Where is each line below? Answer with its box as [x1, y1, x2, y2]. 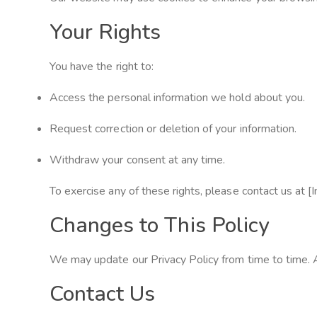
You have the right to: [50, 58, 154, 74]
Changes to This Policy [50, 210, 270, 240]
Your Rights [50, 17, 161, 47]
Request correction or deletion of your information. [50, 120, 297, 137]
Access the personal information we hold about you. [50, 89, 305, 105]
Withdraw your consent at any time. [50, 151, 226, 168]
